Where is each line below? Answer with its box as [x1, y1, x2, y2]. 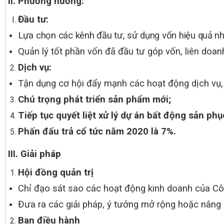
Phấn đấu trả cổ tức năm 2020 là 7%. [18, 126, 176, 137]
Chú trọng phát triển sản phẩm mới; [18, 94, 171, 105]
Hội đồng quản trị [18, 167, 93, 178]
